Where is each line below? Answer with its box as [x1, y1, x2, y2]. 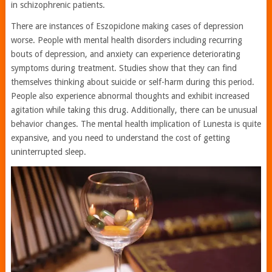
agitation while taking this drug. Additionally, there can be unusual [10, 104, 257, 115]
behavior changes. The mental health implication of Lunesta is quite [10, 118, 261, 129]
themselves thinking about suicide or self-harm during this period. [10, 76, 254, 87]
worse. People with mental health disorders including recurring [10, 35, 242, 45]
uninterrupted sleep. [10, 146, 86, 157]
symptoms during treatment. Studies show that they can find [10, 63, 237, 73]
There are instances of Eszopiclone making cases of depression [10, 21, 243, 31]
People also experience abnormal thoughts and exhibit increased [10, 90, 250, 101]
